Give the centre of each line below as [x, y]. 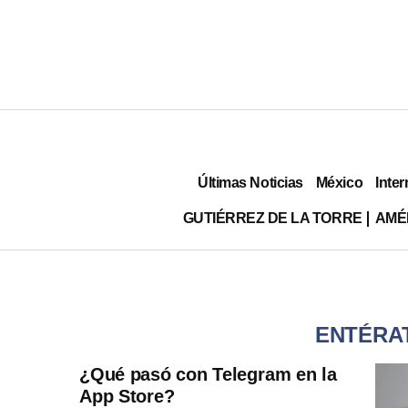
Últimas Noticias [250, 182]
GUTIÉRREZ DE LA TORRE [272, 218]
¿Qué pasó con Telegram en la [208, 374]
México [339, 182]
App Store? [127, 396]
